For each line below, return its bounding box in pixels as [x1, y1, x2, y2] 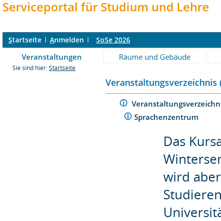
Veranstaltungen [22, 52, 82, 62]
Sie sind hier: [12, 64, 49, 72]
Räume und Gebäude [118, 52, 190, 62]
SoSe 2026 [96, 35, 130, 44]
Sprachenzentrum [134, 111, 201, 122]
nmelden [54, 35, 84, 44]
